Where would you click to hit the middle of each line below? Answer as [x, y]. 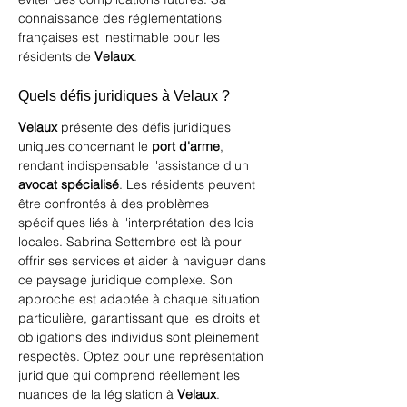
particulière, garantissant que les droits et [141, 318]
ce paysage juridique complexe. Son [127, 280]
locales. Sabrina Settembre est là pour [132, 242]
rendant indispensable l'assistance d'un [135, 165]
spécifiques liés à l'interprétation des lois [138, 223]
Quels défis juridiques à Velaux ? [124, 96]
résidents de [56, 56]
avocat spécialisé [69, 184]
